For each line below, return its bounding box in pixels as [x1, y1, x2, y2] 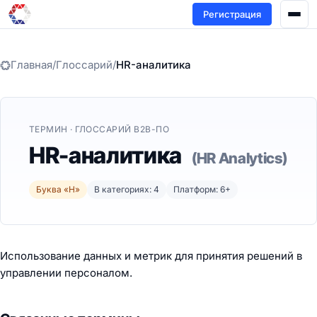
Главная [11, 58, 52, 71]
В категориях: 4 [94, 184, 159, 195]
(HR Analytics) [191, 149, 287, 167]
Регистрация [203, 8, 261, 20]
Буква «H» [36, 184, 80, 195]
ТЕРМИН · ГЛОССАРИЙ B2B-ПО [29, 124, 169, 134]
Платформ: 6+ [173, 184, 231, 195]
